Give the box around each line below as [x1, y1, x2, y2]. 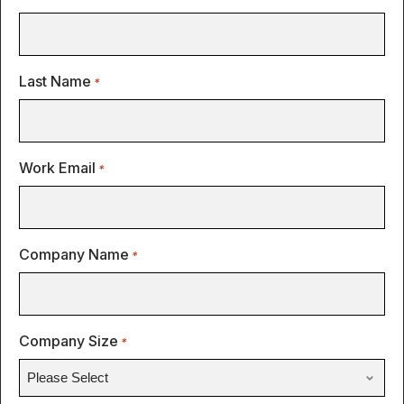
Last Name [19, 72, 91, 91]
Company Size [19, 332, 118, 351]
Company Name [19, 245, 129, 264]
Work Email [19, 159, 96, 178]
